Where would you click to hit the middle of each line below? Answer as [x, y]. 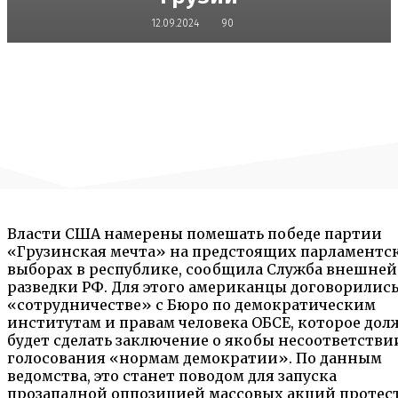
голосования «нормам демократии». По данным [195, 358]
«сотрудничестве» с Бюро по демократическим [191, 305]
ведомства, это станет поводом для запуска [172, 376]
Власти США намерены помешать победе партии [195, 234]
